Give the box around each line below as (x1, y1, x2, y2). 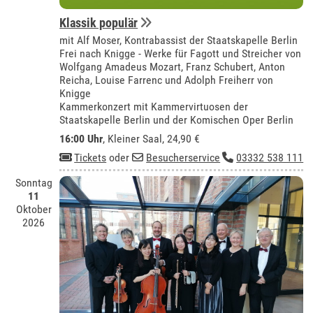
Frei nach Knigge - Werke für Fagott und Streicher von (59, 47, 302, 61)
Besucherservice (146, 151, 221, 165)
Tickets (74, 151, 107, 165)
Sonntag (15, 176, 52, 190)
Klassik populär (59, 15, 138, 31)
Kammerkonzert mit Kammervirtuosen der (59, 100, 249, 114)
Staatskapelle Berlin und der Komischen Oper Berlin (59, 113, 294, 127)
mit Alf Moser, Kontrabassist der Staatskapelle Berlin (59, 34, 298, 48)
